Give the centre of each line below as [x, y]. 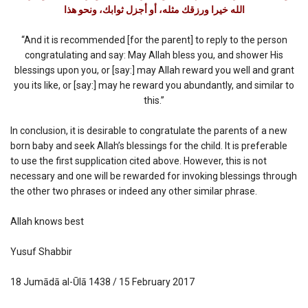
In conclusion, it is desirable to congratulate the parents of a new [149, 130]
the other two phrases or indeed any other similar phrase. [134, 191]
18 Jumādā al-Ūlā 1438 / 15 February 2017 [102, 282]
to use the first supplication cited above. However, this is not [139, 161]
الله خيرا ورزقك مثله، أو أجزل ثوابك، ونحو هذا [154, 9]
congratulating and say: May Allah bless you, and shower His [154, 55]
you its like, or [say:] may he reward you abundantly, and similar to [154, 85]
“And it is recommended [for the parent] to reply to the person [154, 40]
